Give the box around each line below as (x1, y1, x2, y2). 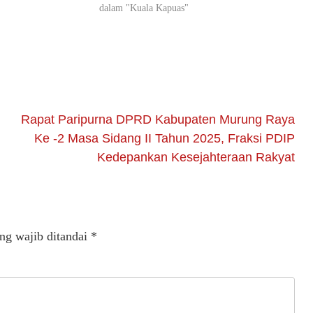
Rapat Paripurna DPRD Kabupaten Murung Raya (21, 112, 296, 127)
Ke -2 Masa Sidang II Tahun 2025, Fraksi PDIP (34, 131, 296, 146)
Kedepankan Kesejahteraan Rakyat (97, 150, 296, 165)
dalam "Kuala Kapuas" (99, 3, 189, 14)
